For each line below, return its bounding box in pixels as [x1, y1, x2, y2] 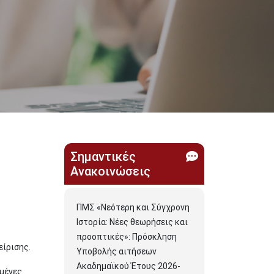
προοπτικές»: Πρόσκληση [76, 232, 177, 242]
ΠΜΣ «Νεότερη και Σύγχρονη [76, 202, 190, 212]
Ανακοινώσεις [70, 164, 150, 179]
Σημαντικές [70, 149, 136, 164]
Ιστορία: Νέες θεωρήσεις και [76, 217, 188, 227]
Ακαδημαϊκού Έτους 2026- [76, 261, 180, 271]
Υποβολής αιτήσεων [76, 246, 157, 256]
